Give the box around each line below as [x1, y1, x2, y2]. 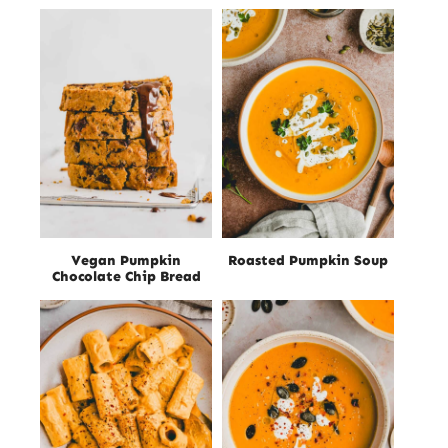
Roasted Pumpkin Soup [228, 251, 388, 269]
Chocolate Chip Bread [51, 267, 201, 285]
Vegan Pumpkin [71, 251, 181, 269]
